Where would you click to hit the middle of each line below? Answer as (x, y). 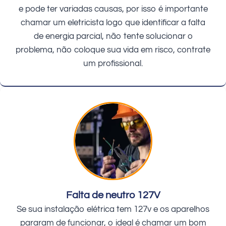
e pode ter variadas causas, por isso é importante (113, 9)
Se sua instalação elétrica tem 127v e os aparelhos (113, 210)
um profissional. (113, 64)
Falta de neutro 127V (113, 195)
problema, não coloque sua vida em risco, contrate (113, 50)
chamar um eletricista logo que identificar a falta (113, 23)
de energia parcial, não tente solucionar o (113, 37)
